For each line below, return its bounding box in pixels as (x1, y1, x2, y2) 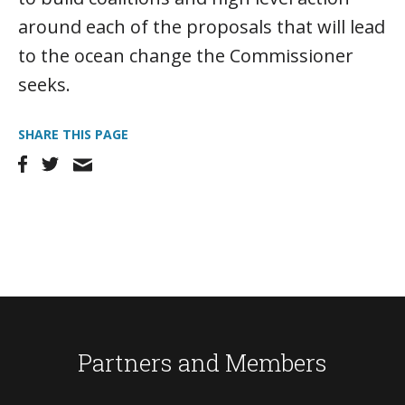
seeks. (18, 72, 71, 97)
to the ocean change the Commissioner (18, 43, 353, 68)
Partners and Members (78, 347, 327, 378)
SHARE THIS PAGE (18, 126, 128, 143)
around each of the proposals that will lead (18, 14, 385, 39)
